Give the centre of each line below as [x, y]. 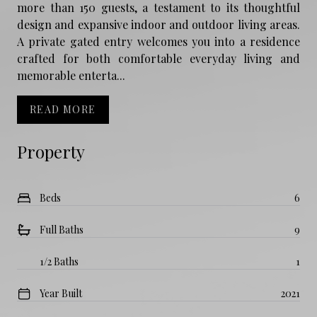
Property [51, 151]
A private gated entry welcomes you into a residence [158, 41]
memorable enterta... [71, 75]
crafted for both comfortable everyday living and [158, 58]
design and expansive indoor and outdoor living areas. [158, 24]
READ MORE [63, 109]
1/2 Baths [59, 261]
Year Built [61, 293]
